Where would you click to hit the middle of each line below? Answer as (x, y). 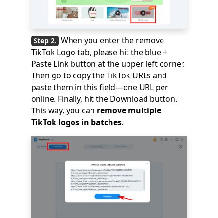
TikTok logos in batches (76, 122)
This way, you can (64, 111)
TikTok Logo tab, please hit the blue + (99, 52)
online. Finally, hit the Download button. (104, 99)
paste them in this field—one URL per (100, 87)
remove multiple (129, 111)
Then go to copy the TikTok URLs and (99, 76)
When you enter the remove (112, 41)
